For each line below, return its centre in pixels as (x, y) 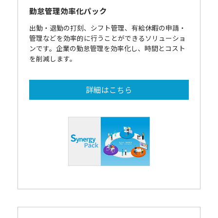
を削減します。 (53, 59)
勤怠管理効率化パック (68, 11)
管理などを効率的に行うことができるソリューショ (107, 38)
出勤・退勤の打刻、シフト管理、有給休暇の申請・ (107, 28)
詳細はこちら (109, 89)
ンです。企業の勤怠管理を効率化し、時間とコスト (107, 48)
